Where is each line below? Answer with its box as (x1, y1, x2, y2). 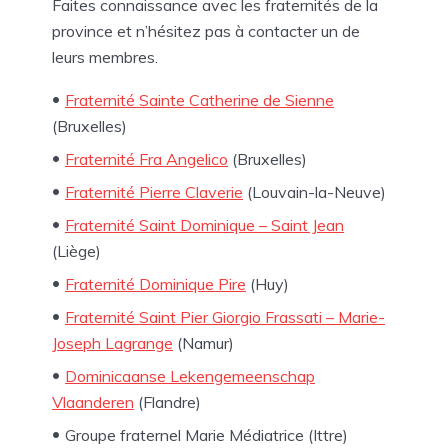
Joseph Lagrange (52, 333, 173, 353)
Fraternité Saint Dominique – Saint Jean (65, 215, 344, 235)
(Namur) (173, 333, 234, 353)
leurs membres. (52, 47, 158, 67)
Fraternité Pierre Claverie (65, 182, 243, 202)
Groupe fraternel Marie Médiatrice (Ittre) (65, 425, 348, 445)
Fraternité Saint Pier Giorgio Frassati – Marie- (65, 307, 385, 327)
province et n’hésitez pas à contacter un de (52, 21, 360, 41)
